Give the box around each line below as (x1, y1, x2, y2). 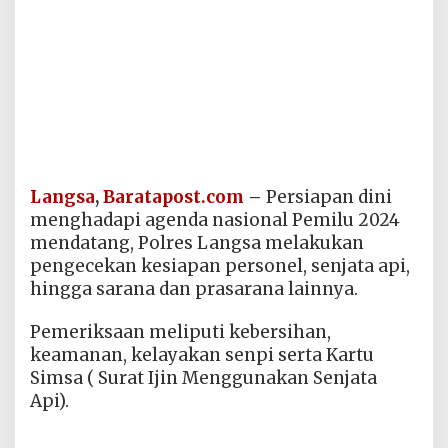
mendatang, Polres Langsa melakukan (30, 232, 364, 255)
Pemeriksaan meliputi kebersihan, (30, 321, 331, 344)
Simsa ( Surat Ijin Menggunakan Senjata (30, 367, 377, 390)
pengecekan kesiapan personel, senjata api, (30, 255, 410, 278)
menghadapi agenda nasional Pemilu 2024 (30, 209, 400, 232)
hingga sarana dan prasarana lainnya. (30, 278, 358, 301)
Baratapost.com (103, 186, 244, 209)
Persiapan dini (266, 186, 392, 209)
